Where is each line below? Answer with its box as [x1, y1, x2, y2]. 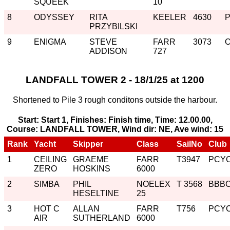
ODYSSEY [34, 12, 74, 22]
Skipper [73, 139, 103, 148]
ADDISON [89, 46, 127, 55]
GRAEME [73, 155, 109, 164]
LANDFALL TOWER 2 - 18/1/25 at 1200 [26, 74, 204, 85]
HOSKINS [73, 164, 110, 173]
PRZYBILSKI [89, 22, 138, 31]
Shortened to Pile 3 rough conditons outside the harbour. [13, 95, 217, 104]
